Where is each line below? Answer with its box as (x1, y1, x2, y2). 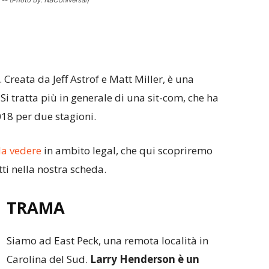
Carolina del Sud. (7, 252, 90, 266)
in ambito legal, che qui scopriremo (41, 144, 213, 157)
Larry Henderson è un (90, 252, 199, 266)
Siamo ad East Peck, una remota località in (7, 234, 208, 247)
